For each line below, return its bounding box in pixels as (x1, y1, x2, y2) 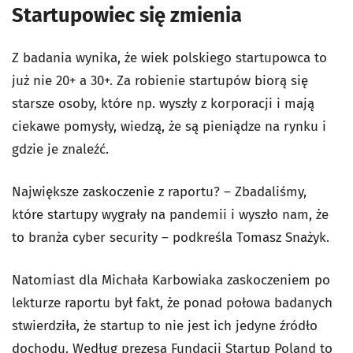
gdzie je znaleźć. (12, 141, 109, 158)
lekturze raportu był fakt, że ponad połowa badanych (12, 295, 333, 312)
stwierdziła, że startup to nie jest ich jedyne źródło (12, 318, 318, 335)
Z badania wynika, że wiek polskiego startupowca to (12, 50, 327, 67)
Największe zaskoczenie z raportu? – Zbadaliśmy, (12, 184, 307, 201)
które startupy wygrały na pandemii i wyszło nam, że (12, 206, 329, 224)
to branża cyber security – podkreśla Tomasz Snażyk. (12, 229, 329, 247)
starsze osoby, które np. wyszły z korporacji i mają (12, 95, 314, 113)
